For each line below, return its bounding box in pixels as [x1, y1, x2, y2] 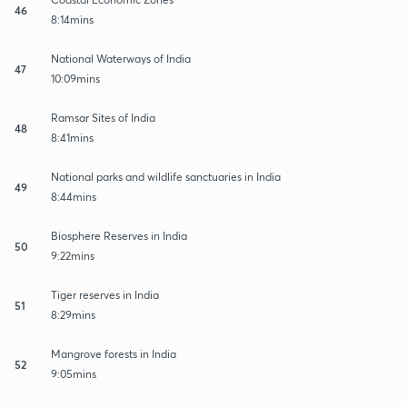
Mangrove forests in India [51, 346, 176, 361]
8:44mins [51, 189, 96, 203]
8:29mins [51, 307, 95, 322]
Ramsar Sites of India [51, 110, 155, 124]
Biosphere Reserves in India [51, 228, 187, 243]
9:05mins [51, 366, 96, 381]
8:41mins [51, 130, 94, 144]
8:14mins [51, 12, 94, 26]
